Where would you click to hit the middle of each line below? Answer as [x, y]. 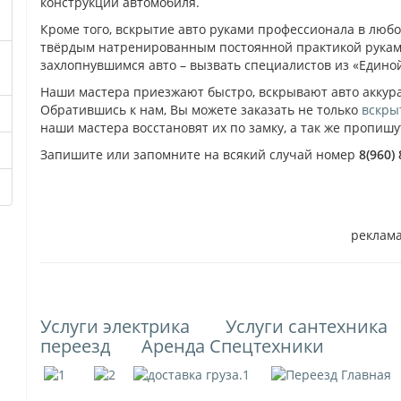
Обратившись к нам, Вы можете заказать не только [201, 110]
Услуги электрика [115, 326]
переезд [76, 346]
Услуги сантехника [307, 326]
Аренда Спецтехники [233, 346]
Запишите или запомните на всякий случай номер [200, 154]
